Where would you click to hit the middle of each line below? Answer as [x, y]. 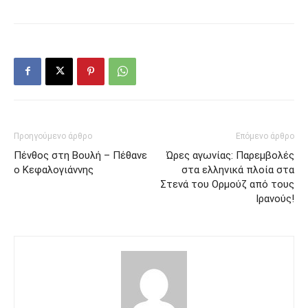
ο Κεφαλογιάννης [54, 169]
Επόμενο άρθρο [265, 136]
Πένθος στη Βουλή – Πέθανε [80, 155]
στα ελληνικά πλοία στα [238, 169]
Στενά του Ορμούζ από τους [227, 184]
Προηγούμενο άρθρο [53, 136]
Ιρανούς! [275, 198]
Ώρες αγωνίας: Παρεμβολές [230, 155]
